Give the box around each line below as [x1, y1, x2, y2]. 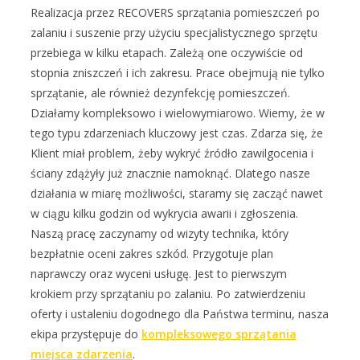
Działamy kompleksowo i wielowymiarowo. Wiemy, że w [31, 105, 325, 121]
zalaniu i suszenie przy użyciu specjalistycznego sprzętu [31, 25, 317, 40]
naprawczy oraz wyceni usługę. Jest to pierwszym [31, 266, 287, 281]
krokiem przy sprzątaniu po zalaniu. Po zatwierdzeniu [31, 286, 305, 301]
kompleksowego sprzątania [141, 326, 297, 342]
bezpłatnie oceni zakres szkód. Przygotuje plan [31, 246, 273, 261]
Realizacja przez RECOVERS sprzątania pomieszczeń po [31, 5, 320, 20]
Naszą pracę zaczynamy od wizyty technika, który [31, 226, 288, 241]
